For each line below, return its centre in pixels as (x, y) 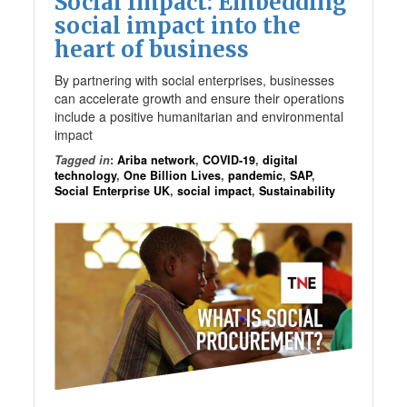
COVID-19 (229, 160)
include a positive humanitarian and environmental (199, 117)
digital (281, 160)
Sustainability (298, 191)
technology (86, 176)
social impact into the (178, 26)
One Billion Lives (173, 176)
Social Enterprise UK (113, 191)
